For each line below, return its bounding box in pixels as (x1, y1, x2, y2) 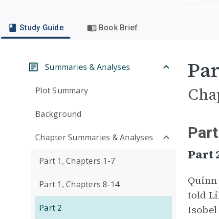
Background (35, 109, 82, 119)
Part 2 (39, 202, 62, 213)
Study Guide (20, 23, 64, 32)
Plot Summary (35, 85, 88, 96)
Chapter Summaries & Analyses (35, 132, 153, 143)
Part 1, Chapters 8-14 (39, 179, 120, 190)
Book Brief (98, 23, 138, 32)
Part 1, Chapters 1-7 (39, 155, 115, 166)
